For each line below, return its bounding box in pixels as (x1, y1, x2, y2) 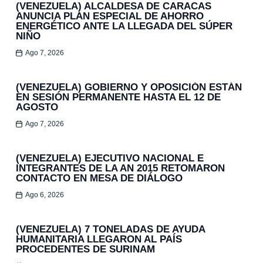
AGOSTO (16, 101, 58, 113)
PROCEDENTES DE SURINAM (16, 243, 155, 255)
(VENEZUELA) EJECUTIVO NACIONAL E (16, 152, 204, 164)
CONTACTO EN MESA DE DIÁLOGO (16, 172, 183, 184)
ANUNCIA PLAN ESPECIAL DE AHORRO (16, 10, 204, 22)
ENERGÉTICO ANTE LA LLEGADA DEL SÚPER (16, 20, 232, 32)
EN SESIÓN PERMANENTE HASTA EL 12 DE (16, 91, 221, 103)
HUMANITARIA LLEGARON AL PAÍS (16, 233, 182, 245)
